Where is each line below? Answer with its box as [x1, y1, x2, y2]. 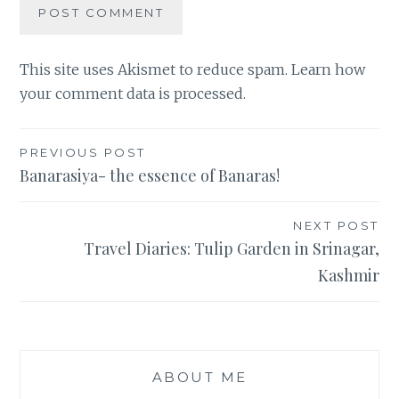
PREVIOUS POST [20, 144, 146, 159]
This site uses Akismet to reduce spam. [20, 60, 292, 78]
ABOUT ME [151, 368, 248, 386]
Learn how [291, 60, 366, 78]
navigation [19, 172, 138, 206]
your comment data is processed [20, 84, 244, 102]
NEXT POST [293, 217, 379, 232]
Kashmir [317, 264, 379, 286]
